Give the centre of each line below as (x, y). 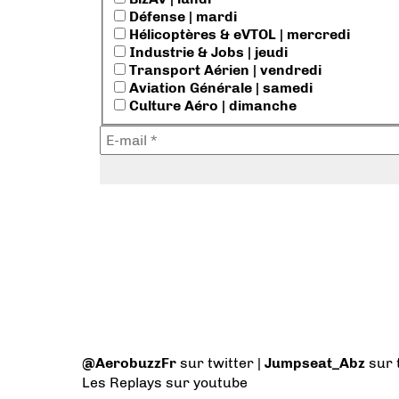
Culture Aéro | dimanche (211, 106)
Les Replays (122, 383)
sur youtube (205, 383)
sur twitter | (222, 363)
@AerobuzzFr (129, 363)
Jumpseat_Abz (315, 363)
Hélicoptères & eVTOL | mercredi (238, 35)
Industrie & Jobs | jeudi (207, 53)
